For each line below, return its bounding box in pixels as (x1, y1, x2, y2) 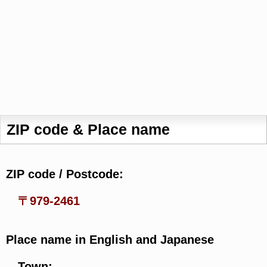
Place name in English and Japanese (6, 233, 214, 246)
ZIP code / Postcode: (6, 167, 123, 181)
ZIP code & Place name (7, 121, 170, 138)
